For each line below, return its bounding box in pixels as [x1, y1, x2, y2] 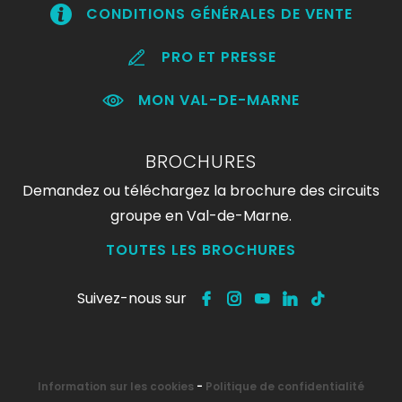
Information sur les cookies [38, 378, 194, 394]
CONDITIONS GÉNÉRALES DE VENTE [85, 4, 353, 24]
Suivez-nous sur [76, 287, 187, 309]
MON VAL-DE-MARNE [138, 90, 300, 110]
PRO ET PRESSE [162, 47, 276, 67]
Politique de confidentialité [205, 378, 364, 394]
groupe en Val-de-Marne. [110, 205, 292, 226]
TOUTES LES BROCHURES [106, 240, 296, 260]
